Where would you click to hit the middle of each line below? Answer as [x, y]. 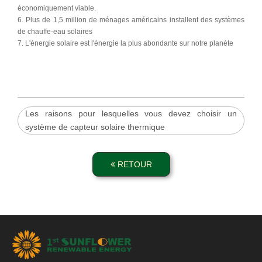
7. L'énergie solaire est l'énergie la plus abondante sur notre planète [125, 43]
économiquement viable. [57, 8]
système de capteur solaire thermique [95, 127]
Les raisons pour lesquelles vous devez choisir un [131, 113]
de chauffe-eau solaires [55, 31]
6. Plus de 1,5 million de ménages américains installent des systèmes [131, 20]
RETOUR [133, 164]
